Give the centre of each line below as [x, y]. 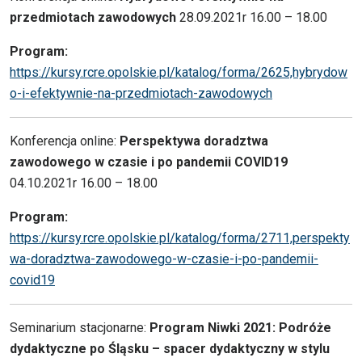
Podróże [305, 328]
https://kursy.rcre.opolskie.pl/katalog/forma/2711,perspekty [180, 238]
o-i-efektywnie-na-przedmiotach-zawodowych [141, 94]
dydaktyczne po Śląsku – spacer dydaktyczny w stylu [170, 349]
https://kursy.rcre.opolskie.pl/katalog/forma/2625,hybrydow [179, 73]
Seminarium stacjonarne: [80, 328]
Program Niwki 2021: [213, 328]
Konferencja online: [65, 141]
